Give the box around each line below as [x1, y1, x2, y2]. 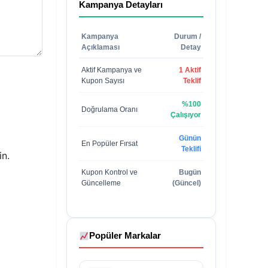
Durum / [173, 32, 201, 41]
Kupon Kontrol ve [81, 168, 138, 176]
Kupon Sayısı [81, 77, 124, 85]
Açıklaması [81, 43, 120, 51]
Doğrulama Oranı [81, 105, 138, 114]
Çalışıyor [170, 111, 201, 119]
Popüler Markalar [89, 230, 161, 240]
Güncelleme [81, 179, 121, 187]
